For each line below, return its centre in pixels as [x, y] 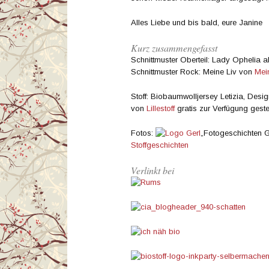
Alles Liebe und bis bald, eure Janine [197, 22]
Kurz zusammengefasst [174, 47]
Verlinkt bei [153, 170]
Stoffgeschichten [160, 145]
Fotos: [143, 133]
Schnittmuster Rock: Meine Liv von [193, 71]
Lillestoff [161, 108]
